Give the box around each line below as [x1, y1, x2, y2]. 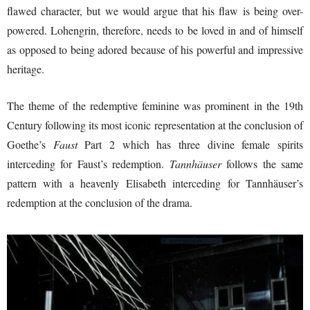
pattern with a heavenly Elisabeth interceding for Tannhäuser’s [7, 175, 303, 190]
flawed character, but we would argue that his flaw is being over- [7, 3, 303, 18]
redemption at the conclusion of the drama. [7, 194, 192, 210]
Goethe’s [7, 136, 53, 152]
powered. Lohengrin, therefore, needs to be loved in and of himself [7, 22, 303, 37]
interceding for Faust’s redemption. [7, 156, 170, 171]
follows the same [221, 156, 304, 171]
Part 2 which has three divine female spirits [77, 136, 304, 152]
